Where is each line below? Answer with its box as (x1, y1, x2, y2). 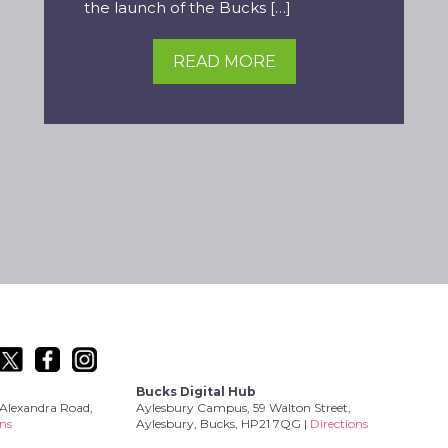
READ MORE (172, 52, 276, 71)
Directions (310, 416, 369, 431)
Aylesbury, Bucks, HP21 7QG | (136, 416, 311, 431)
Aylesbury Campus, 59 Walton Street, (136, 400, 352, 415)
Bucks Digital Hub (136, 384, 257, 399)
